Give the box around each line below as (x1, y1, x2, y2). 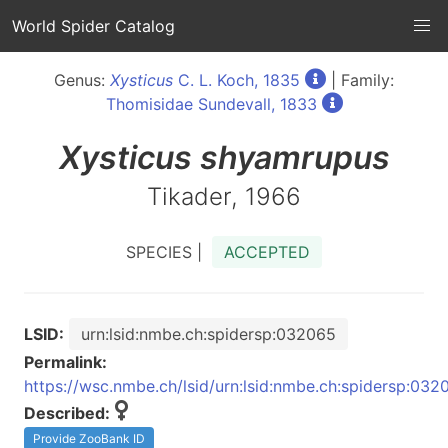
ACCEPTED (224, 242, 310, 262)
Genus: (54, 70, 110, 90)
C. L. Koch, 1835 (173, 70, 300, 90)
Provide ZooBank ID (33, 431, 145, 446)
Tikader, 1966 (147, 182, 301, 211)
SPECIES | (126, 242, 212, 262)
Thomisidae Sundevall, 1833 (105, 94, 317, 114)
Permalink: (24, 352, 107, 372)
